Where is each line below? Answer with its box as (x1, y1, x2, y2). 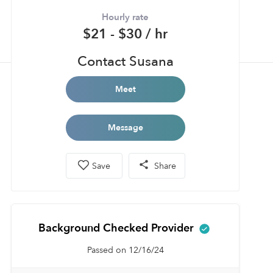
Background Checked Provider (38, 221, 197, 236)
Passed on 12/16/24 (87, 244, 164, 256)
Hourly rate (102, 11, 149, 23)
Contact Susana (77, 52, 174, 71)
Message (107, 122, 143, 133)
